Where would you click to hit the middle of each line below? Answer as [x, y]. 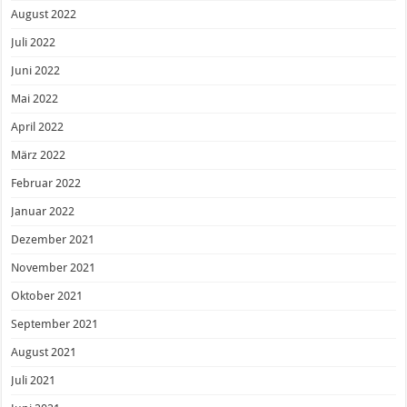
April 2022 [38, 126]
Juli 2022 [34, 42]
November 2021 [54, 267]
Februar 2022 [46, 183]
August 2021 [44, 352]
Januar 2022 [43, 211]
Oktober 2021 [47, 295]
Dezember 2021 [53, 239]
